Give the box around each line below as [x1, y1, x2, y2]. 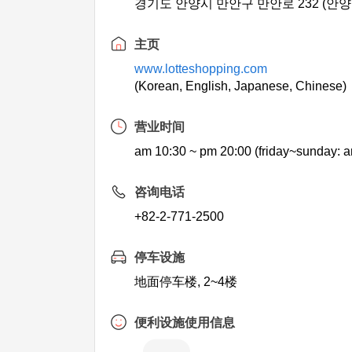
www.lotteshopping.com [134, 62, 268, 75]
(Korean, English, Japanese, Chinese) [134, 79, 347, 93]
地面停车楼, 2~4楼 [134, 275, 238, 288]
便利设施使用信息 [134, 316, 236, 329]
